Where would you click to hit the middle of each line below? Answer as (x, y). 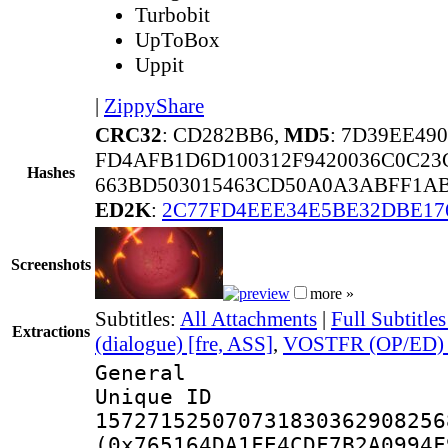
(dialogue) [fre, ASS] (184, 343)
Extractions (51, 331)
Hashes (51, 172)
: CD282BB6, (223, 134)
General (140, 372)
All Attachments (248, 318)
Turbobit (172, 14)
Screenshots (51, 264)
